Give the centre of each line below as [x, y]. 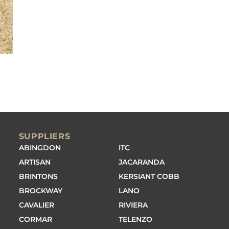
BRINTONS [38, 176]
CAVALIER [36, 205]
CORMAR [35, 219]
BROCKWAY [40, 191]
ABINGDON [40, 148]
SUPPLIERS [44, 136]
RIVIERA [133, 205]
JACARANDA [142, 162]
